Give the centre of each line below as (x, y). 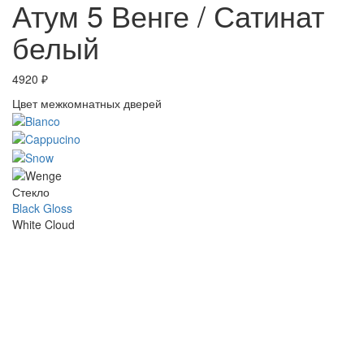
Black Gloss (42, 208)
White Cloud (43, 224)
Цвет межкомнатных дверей (87, 103)
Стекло (31, 191)
